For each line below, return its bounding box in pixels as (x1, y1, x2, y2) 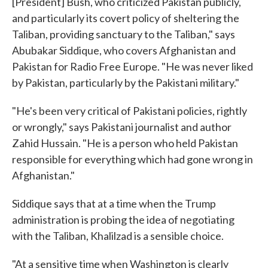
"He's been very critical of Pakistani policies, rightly (12, 104, 247, 117)
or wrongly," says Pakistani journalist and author (12, 120, 232, 133)
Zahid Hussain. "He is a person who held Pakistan (12, 136, 238, 150)
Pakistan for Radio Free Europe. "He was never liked (12, 60, 253, 73)
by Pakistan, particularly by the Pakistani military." (12, 76, 239, 89)
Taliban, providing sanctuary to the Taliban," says (12, 28, 235, 41)
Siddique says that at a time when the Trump (12, 197, 216, 210)
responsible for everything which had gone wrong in (12, 153, 253, 166)
